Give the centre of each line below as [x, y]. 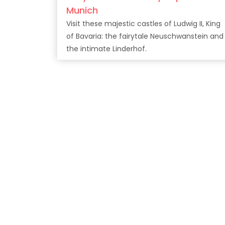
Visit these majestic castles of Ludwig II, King [143, 24]
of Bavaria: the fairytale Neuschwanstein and [86, 36]
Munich [82, 10]
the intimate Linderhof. [106, 49]
